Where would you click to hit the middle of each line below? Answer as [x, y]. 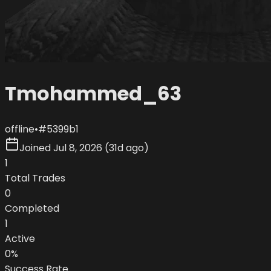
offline [20, 129]
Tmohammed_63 [93, 94]
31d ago [126, 148]
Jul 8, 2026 [78, 148]
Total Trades [35, 178]
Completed [32, 208]
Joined [35, 148]
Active [20, 238]
